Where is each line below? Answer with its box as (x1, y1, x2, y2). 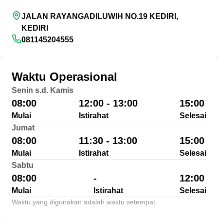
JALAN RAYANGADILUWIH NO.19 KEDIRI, (21, 12, 178, 20)
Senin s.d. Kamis (12, 86, 73, 94)
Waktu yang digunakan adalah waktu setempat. (12, 198, 157, 206)
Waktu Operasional (12, 70, 117, 83)
